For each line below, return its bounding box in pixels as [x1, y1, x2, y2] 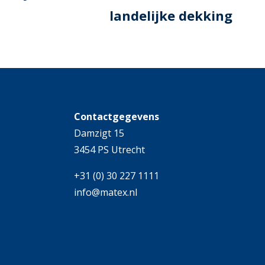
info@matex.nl [73, 186, 137, 199]
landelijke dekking [109, 6, 232, 24]
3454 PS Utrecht [73, 143, 145, 157]
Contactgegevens [73, 110, 159, 124]
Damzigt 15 [73, 127, 124, 140]
